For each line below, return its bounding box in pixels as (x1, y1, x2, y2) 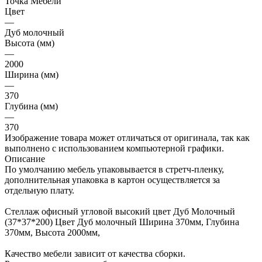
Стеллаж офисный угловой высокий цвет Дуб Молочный (5, 206, 235, 216)
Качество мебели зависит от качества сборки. (5, 248, 185, 258)
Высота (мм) (5, 37, 54, 48)
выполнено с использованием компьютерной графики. (5, 143, 224, 153)
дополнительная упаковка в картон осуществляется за (5, 174, 220, 185)
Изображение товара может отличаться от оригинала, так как (5, 132, 250, 143)
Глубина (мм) (5, 101, 58, 111)
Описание (5, 153, 45, 164)
